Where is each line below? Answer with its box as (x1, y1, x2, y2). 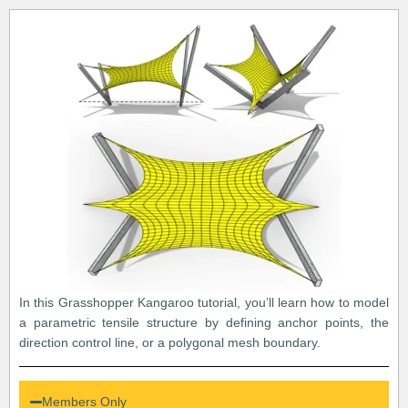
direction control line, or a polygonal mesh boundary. (19, 335, 321, 351)
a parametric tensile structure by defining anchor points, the (19, 315, 389, 331)
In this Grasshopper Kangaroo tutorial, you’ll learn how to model (19, 295, 389, 311)
